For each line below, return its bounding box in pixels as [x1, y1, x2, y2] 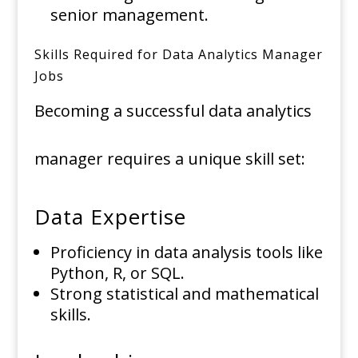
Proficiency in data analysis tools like [50, 241, 323, 264]
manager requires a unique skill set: [34, 148, 305, 170]
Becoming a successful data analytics [34, 100, 312, 122]
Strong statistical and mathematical [50, 283, 319, 305]
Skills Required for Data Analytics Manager [34, 46, 323, 64]
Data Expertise [34, 202, 193, 232]
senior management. [50, 4, 209, 26]
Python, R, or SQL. [50, 262, 185, 284]
